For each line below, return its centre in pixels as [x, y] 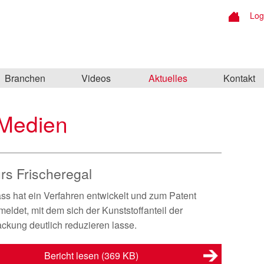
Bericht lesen [73, 256]
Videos [96, 78]
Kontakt [239, 78]
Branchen [25, 78]
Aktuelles [168, 78]
